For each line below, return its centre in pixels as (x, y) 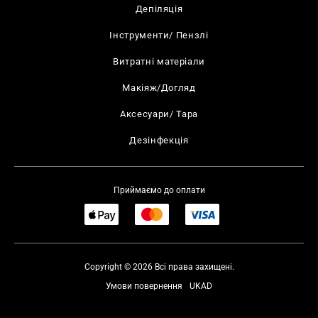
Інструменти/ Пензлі (159, 35)
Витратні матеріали (159, 61)
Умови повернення (144, 286)
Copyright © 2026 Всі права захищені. (159, 267)
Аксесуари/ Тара (159, 114)
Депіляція (159, 9)
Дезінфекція (159, 140)
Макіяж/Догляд (159, 88)
